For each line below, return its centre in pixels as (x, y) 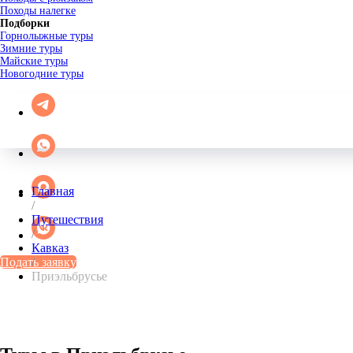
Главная (53, 191)
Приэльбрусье (69, 276)
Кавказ (50, 248)
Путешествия (67, 219)
